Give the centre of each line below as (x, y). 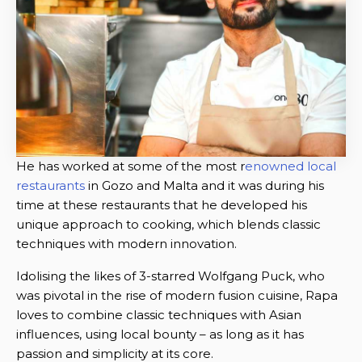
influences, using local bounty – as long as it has (160, 334)
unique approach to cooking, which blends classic (168, 224)
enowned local (290, 166)
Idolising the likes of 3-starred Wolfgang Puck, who (170, 276)
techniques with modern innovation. (126, 243)
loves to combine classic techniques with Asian (159, 314)
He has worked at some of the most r (130, 166)
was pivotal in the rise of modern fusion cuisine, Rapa (177, 295)
